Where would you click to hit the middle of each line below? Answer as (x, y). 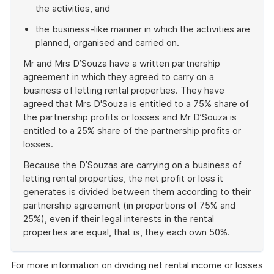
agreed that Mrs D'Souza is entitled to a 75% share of (136, 104)
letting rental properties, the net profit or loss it (123, 178)
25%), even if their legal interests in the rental (119, 219)
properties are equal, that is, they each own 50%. (127, 232)
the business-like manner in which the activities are (143, 29)
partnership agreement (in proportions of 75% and (129, 205)
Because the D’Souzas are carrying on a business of (132, 165)
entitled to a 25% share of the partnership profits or (132, 131)
